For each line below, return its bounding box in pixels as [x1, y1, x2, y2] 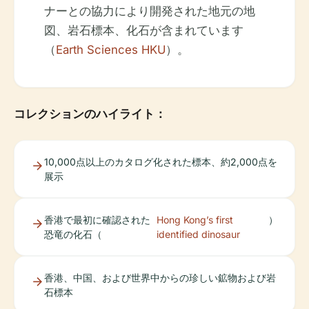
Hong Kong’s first [157, 214, 234, 226]
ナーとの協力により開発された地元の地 [44, 4, 255, 19]
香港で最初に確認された [44, 214, 150, 226]
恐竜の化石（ [44, 228, 102, 241]
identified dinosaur [157, 228, 241, 241]
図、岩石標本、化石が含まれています [44, 23, 243, 38]
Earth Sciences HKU [56, 43, 166, 57]
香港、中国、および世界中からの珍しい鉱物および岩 [44, 272, 276, 284]
